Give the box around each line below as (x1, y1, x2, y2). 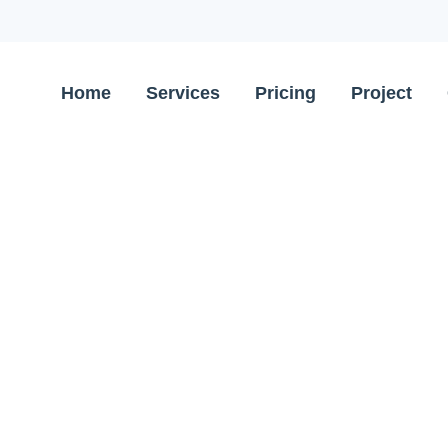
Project (350, 82, 412, 103)
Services (145, 82, 220, 103)
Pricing (254, 82, 316, 103)
